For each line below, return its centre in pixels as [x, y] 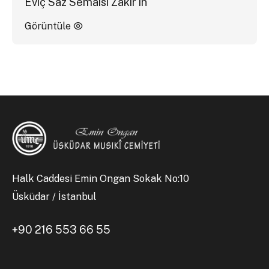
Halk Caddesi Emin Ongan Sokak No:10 [102, 179]
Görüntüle [49, 26]
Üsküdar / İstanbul [54, 197]
